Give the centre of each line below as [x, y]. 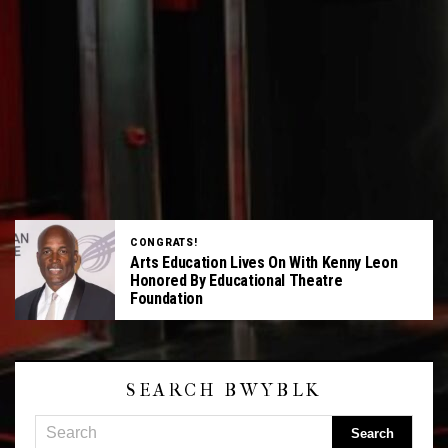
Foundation [166, 298]
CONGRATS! [164, 242]
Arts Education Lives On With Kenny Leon [264, 262]
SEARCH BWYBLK [224, 390]
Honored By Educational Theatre [236, 280]
